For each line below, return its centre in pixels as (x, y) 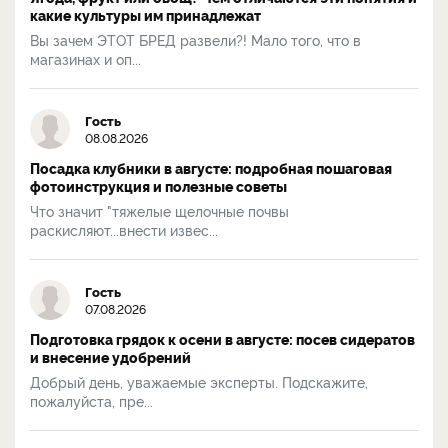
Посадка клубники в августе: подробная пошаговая (211, 167)
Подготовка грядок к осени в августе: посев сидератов (222, 338)
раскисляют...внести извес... (124, 229)
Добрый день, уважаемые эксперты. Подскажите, (199, 381)
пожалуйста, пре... (91, 400)
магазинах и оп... (85, 58)
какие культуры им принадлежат (145, 14)
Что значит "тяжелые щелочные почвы (159, 210)
